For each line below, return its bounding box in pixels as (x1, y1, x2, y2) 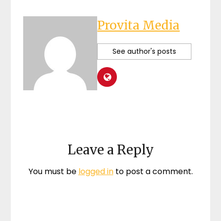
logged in (78, 166, 113, 177)
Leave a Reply (67, 142, 154, 158)
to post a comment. (113, 166, 193, 177)
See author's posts (112, 46, 177, 56)
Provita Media (97, 18, 180, 33)
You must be (28, 166, 78, 177)
